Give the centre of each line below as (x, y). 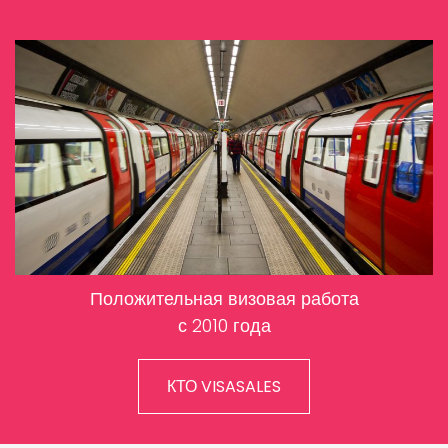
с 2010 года (224, 325)
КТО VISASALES (224, 386)
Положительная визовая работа (224, 298)
